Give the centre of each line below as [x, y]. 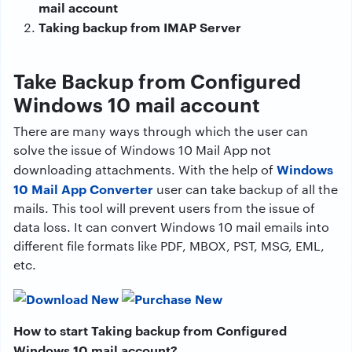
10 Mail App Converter [83, 189]
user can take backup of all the [246, 189]
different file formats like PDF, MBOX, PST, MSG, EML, [169, 246]
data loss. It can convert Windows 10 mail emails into [171, 227]
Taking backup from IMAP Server [140, 27]
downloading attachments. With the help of [145, 169]
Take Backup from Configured [157, 80]
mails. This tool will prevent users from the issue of [164, 208]
